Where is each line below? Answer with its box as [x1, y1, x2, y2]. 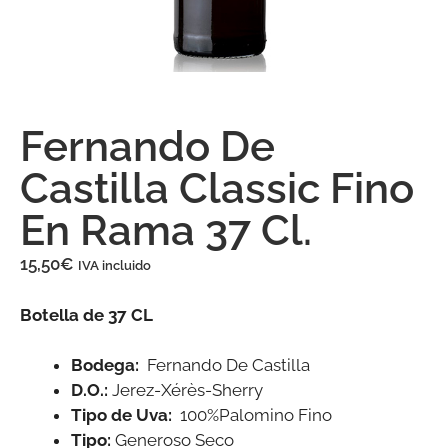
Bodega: [71, 355, 147, 375]
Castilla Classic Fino [20, 164, 414, 213]
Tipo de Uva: [71, 405, 176, 425]
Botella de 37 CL [20, 304, 153, 325]
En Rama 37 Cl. [20, 206, 312, 255]
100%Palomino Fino [180, 405, 332, 425]
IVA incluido [78, 258, 151, 273]
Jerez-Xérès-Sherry [112, 380, 263, 400]
